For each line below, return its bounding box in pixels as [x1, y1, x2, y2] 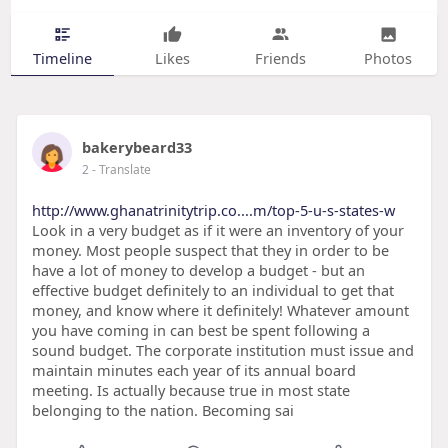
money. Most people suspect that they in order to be [31, 240, 389, 261]
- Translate [91, 161, 151, 179]
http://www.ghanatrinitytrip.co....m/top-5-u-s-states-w [31, 200, 395, 221]
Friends [254, 47, 306, 68]
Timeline [32, 47, 92, 68]
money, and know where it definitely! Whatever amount [31, 300, 409, 321]
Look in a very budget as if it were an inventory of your [31, 220, 404, 241]
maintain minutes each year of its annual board [31, 360, 356, 381]
